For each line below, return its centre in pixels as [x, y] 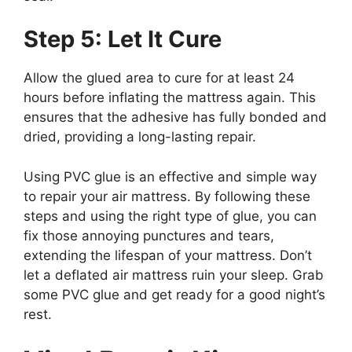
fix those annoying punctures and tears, [149, 235]
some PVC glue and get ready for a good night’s [174, 294]
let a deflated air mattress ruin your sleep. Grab [174, 275]
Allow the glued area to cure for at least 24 [159, 78]
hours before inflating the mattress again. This [170, 98]
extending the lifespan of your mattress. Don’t [168, 255]
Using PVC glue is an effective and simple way [170, 176]
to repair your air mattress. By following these [167, 196]
